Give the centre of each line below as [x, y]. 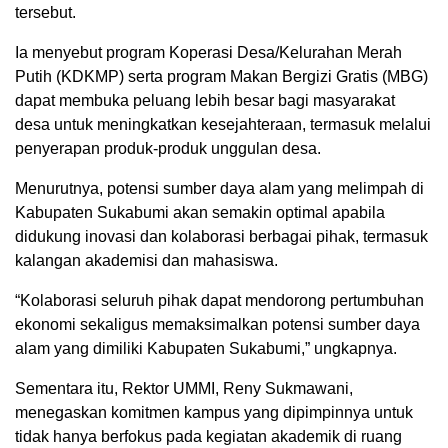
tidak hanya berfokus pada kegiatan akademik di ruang [208, 436]
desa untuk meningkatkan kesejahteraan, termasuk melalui [223, 124]
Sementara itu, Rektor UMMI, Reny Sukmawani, [184, 388]
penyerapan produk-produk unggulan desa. [168, 148]
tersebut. [45, 12]
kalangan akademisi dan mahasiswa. [146, 260]
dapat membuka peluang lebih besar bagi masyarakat [205, 100]
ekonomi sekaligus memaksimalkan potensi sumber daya [217, 324]
